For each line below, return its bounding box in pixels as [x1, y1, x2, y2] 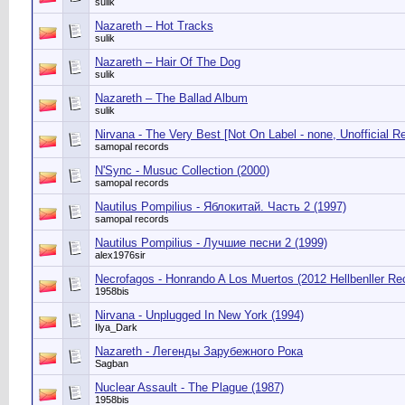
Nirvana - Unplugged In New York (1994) [95, 308, 304, 322]
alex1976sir [95, 250, 146, 260]
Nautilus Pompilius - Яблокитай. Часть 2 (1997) [95, 200, 346, 213]
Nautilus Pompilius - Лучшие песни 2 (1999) [95, 236, 327, 250]
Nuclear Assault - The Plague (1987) [95, 381, 284, 394]
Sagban [95, 358, 128, 369]
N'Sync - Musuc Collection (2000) [95, 164, 269, 177]
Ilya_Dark [95, 322, 137, 333]
